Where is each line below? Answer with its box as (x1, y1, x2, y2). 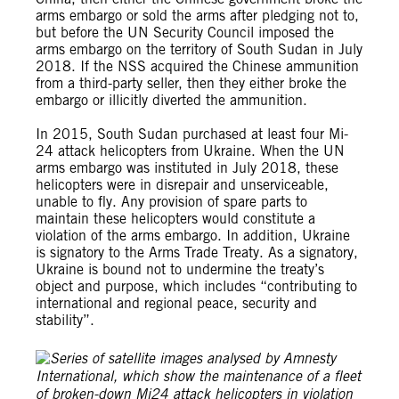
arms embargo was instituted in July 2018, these (36, 159, 338, 176)
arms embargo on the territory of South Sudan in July (36, 41, 362, 58)
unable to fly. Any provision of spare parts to (36, 193, 307, 210)
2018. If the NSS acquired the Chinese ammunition (36, 58, 359, 75)
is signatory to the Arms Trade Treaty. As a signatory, (36, 244, 358, 261)
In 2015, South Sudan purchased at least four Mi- (36, 126, 348, 142)
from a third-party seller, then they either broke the (36, 75, 346, 92)
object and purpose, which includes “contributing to (36, 278, 357, 295)
